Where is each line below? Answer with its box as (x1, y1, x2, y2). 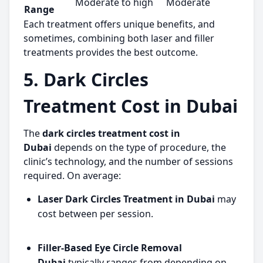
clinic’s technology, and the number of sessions (23, 155, 233, 168)
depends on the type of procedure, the (52, 141, 226, 154)
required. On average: (23, 169, 121, 182)
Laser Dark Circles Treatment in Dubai (38, 193, 215, 205)
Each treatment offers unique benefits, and (23, 18, 215, 31)
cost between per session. (38, 207, 153, 220)
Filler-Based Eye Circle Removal (38, 241, 182, 254)
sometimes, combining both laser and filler (23, 32, 214, 45)
